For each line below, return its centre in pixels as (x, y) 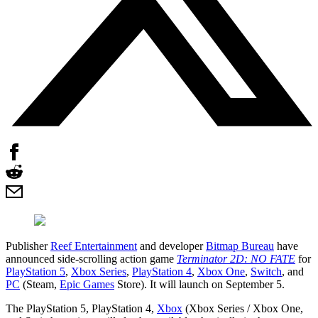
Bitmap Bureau (240, 246)
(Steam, (40, 284)
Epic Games (87, 284)
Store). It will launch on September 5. (199, 284)
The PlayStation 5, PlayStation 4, (81, 308)
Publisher (28, 246)
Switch (266, 271)
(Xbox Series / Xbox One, (243, 308)
